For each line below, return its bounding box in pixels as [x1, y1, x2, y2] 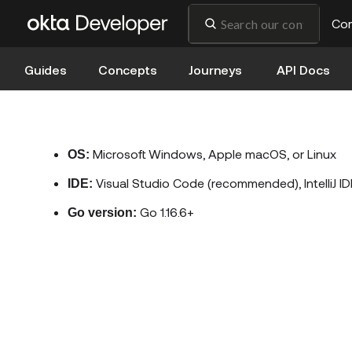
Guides [24, 62, 67, 77]
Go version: [68, 206, 137, 219]
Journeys [189, 62, 242, 77]
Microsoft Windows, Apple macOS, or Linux [90, 146, 336, 161]
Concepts [98, 62, 157, 77]
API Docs [277, 62, 330, 77]
